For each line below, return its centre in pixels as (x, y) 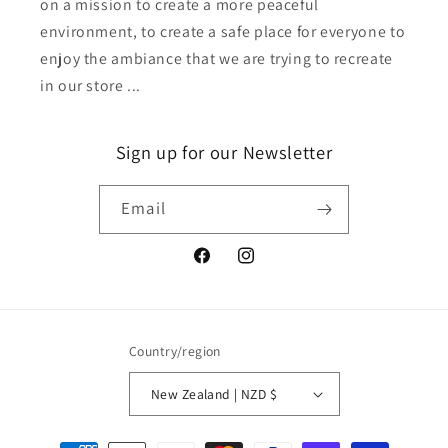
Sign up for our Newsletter (224, 151)
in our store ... (91, 85)
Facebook (223, 267)
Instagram (268, 267)
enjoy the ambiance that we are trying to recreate (216, 58)
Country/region (175, 351)
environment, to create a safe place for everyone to (223, 31)
